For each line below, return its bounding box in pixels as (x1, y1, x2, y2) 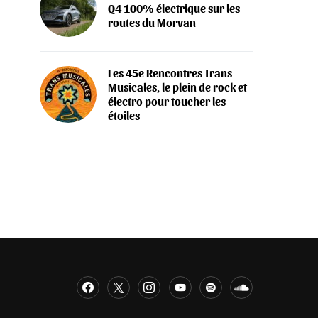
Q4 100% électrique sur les (108, 1, 240, 16)
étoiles (108, 109, 140, 123)
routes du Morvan (108, 16, 196, 30)
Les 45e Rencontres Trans (108, 66, 232, 80)
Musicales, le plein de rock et (108, 80, 247, 94)
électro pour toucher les (108, 94, 226, 109)
